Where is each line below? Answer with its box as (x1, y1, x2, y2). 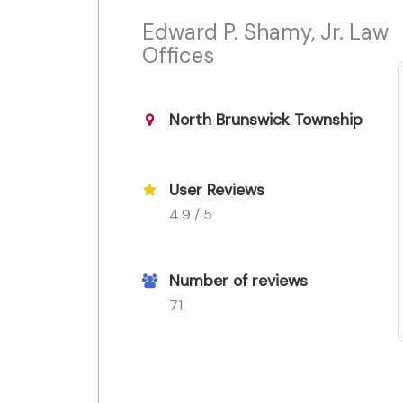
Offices (142, 40, 214, 69)
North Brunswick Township (169, 109, 363, 130)
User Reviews (169, 180, 264, 201)
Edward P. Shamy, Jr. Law (142, 17, 389, 46)
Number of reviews (169, 271, 308, 291)
